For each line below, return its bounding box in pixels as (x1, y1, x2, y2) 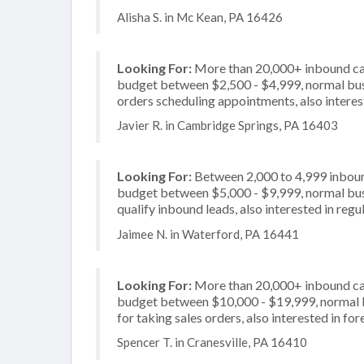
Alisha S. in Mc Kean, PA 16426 (117, 9, 283, 24)
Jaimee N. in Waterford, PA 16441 (117, 226, 299, 241)
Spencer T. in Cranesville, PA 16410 (117, 335, 307, 349)
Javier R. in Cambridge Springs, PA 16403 (117, 118, 338, 132)
